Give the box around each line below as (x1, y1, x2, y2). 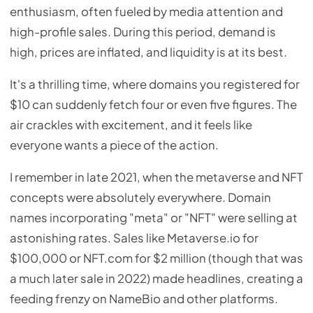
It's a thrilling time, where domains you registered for (10, 77, 300, 92)
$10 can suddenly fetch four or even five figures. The (10, 97, 297, 112)
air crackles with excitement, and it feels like (10, 117, 252, 133)
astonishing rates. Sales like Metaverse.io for (10, 230, 259, 245)
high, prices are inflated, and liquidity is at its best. (10, 45, 287, 60)
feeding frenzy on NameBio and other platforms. (10, 291, 278, 306)
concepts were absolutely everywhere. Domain (10, 189, 271, 205)
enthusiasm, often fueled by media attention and (10, 4, 283, 20)
